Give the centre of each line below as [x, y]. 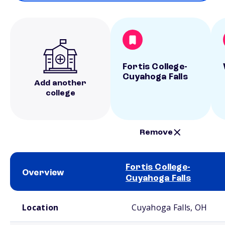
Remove [156, 132]
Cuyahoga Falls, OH [170, 207]
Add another [60, 83]
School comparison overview [44, 195]
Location [40, 207]
